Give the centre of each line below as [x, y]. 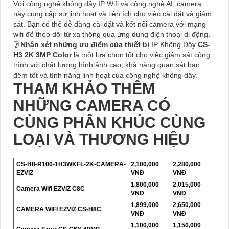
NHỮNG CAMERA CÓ [92, 105]
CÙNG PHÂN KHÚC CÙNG [109, 122]
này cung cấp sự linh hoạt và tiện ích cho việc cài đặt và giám [112, 14]
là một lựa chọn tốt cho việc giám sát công [142, 54]
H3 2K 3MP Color [43, 54]
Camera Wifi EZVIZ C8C [51, 188]
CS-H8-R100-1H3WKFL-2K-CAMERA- [71, 164]
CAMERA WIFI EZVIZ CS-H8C [59, 209]
